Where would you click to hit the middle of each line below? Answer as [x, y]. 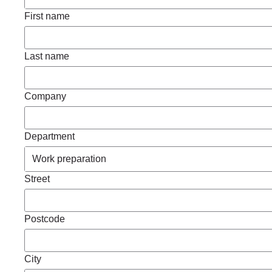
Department [49, 136]
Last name [47, 56]
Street [37, 179]
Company [45, 96]
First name [47, 16]
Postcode [45, 219]
